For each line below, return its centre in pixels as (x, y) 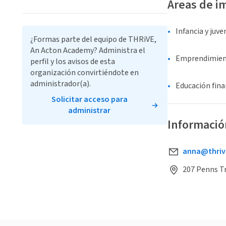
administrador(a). (61, 84)
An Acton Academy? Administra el (88, 50)
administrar (89, 110)
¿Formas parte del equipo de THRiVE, (93, 39)
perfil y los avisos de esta (73, 62)
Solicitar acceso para (89, 99)
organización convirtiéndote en (84, 73)
